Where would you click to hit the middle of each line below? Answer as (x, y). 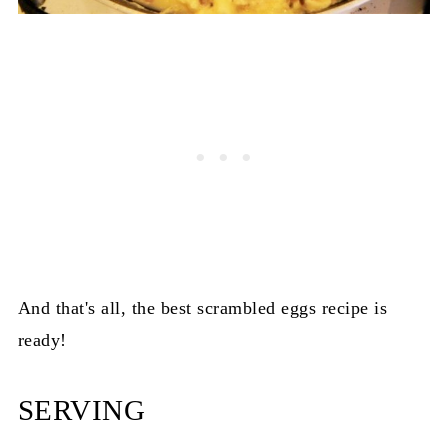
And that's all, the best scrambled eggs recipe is (202, 307)
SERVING (81, 409)
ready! (42, 339)
